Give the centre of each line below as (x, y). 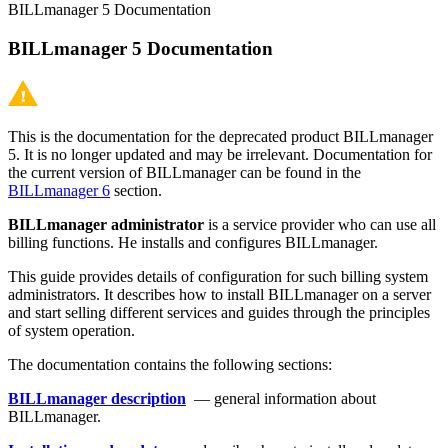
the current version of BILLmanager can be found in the (184, 173)
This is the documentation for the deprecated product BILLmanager (220, 137)
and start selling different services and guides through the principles (219, 313)
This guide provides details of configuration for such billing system (218, 277)
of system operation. (73, 331)
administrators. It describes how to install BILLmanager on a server (219, 295)
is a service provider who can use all (320, 225)
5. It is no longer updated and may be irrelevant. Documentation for (220, 155)
